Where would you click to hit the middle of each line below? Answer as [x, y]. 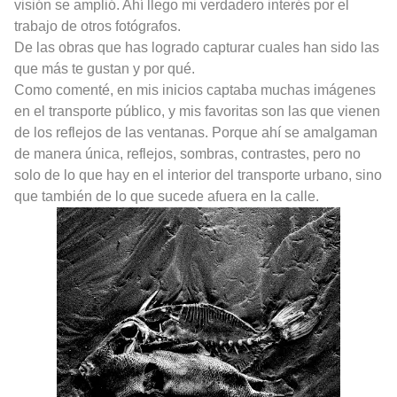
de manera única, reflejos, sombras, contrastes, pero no [187, 154]
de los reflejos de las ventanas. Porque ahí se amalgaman [196, 133]
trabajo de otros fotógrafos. [97, 27]
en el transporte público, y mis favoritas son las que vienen [197, 112]
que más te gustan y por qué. [105, 69]
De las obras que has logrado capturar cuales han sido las [197, 48]
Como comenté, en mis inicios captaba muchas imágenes [195, 90]
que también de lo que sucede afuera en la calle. [167, 197]
